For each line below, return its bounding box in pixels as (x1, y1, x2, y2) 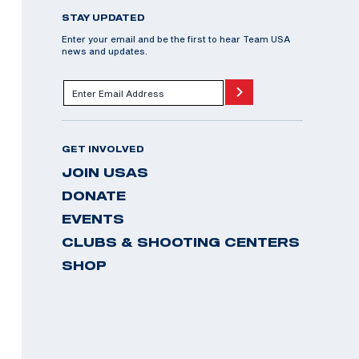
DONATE (62, 188, 126, 203)
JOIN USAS (62, 165, 148, 179)
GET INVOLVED (62, 144, 144, 154)
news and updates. (62, 46, 147, 56)
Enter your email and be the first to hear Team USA (62, 34, 290, 44)
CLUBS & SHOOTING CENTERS (62, 235, 300, 249)
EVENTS (62, 212, 124, 226)
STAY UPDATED (62, 13, 145, 22)
